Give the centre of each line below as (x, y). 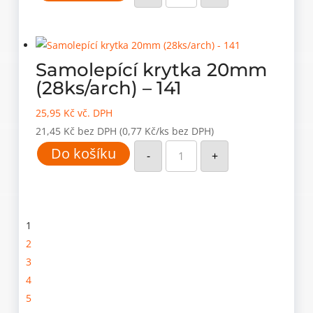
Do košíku (84, 153)
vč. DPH (94, 112)
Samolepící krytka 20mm (152, 70)
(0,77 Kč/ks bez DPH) (167, 131)
